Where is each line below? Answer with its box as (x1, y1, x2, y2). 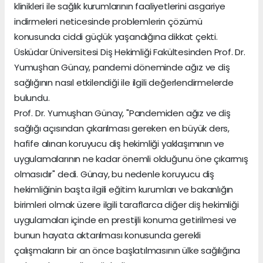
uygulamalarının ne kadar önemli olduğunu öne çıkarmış (14, 153, 248, 166)
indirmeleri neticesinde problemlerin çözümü (14, 15, 203, 28)
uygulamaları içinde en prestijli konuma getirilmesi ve (14, 214, 237, 227)
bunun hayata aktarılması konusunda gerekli (14, 229, 201, 242)
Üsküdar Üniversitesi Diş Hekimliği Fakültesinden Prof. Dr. (14, 46, 245, 59)
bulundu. (14, 92, 50, 104)
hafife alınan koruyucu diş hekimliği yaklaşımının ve (14, 137, 225, 150)
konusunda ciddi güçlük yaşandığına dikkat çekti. (14, 31, 218, 43)
